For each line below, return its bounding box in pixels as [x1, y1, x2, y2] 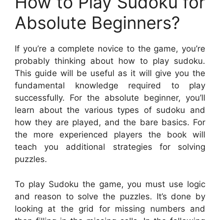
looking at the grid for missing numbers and [15, 203, 205, 214]
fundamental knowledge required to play [15, 81, 205, 91]
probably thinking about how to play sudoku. [15, 56, 205, 66]
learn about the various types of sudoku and [15, 105, 205, 115]
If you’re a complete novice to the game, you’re [15, 44, 205, 54]
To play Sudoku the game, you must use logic [15, 179, 205, 189]
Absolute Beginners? [15, 12, 180, 33]
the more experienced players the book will [15, 130, 205, 140]
